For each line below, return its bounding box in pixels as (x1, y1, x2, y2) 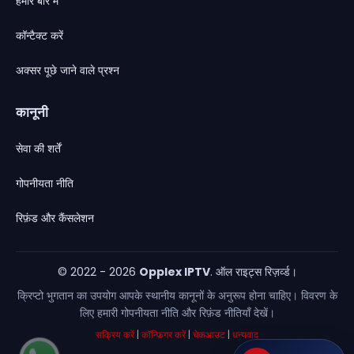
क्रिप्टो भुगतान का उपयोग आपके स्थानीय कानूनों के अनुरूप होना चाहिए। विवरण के (17, 288, 337, 304)
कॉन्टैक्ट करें (16, 27, 63, 43)
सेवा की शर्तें (16, 140, 61, 156)
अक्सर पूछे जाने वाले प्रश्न (16, 62, 119, 78)
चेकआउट (193, 328, 225, 342)
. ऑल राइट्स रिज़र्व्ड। (209, 264, 297, 281)
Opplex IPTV (138, 264, 210, 281)
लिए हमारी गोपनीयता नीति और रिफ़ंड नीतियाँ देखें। (79, 305, 275, 322)
